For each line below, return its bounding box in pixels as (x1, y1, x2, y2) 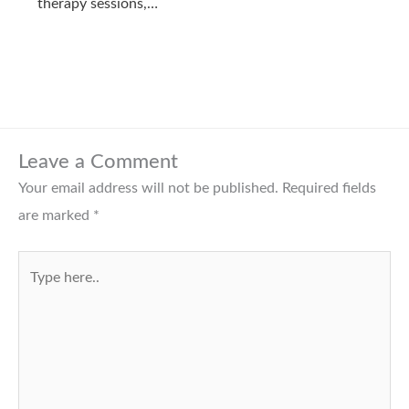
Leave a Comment (18, 151, 178, 172)
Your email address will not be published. (18, 180, 278, 195)
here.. (17, 284, 53, 299)
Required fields (282, 180, 376, 195)
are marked (18, 207, 93, 223)
